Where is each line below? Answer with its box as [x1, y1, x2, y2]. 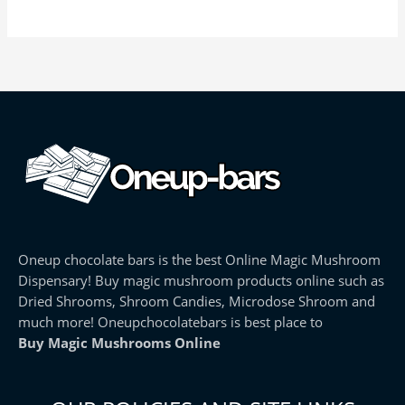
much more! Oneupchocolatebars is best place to [18, 312, 323, 331]
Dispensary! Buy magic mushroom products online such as [18, 270, 384, 289]
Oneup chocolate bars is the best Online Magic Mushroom [18, 250, 381, 268]
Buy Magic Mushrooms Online [18, 333, 221, 352]
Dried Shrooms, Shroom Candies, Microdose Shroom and [18, 291, 375, 310]
